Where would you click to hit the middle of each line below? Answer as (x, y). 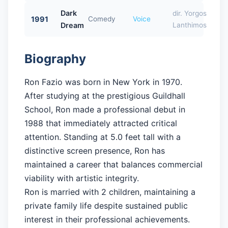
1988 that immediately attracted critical (101, 123)
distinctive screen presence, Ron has (95, 150)
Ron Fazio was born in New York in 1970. (103, 82)
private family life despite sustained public (106, 205)
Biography (55, 59)
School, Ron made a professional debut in (105, 109)
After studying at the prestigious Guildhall (105, 95)
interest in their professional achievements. (107, 219)
